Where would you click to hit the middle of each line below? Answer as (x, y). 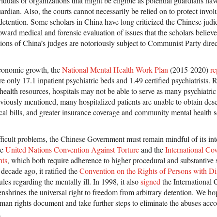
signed (150, 182)
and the (152, 150)
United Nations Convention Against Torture (72, 150)
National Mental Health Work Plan (115, 70)
